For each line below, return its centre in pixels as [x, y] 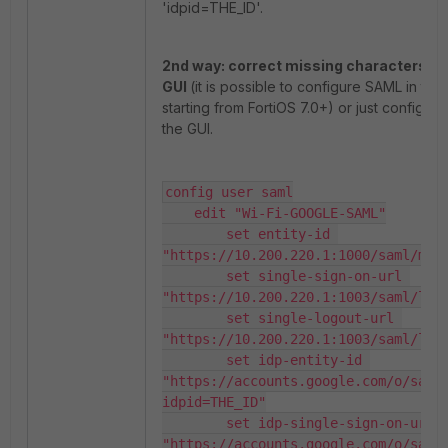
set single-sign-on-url [194, 276]
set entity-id [194, 234]
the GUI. [187, 129]
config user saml [229, 192]
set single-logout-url [194, 318]
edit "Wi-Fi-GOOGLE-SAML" [178, 213]
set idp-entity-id [194, 360]
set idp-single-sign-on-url [194, 423]
